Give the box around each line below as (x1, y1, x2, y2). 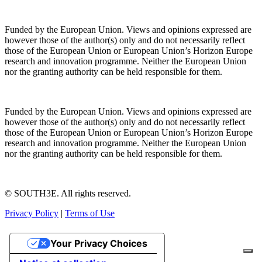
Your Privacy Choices (50, 237, 147, 249)
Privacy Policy (5, 208, 58, 218)
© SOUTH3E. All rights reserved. (5, 188, 131, 198)
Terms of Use (65, 208, 115, 218)
